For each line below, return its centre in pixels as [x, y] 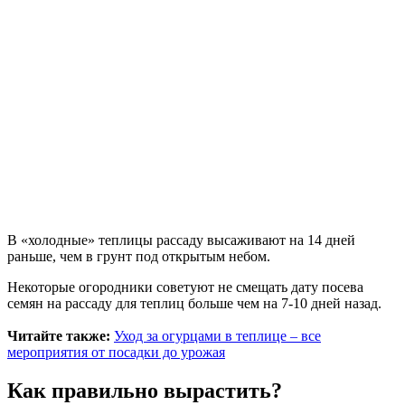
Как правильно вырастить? [145, 391]
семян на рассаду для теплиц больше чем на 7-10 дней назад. [194, 304]
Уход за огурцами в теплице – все [217, 336]
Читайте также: [59, 336]
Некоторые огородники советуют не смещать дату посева [185, 287]
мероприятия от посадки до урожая [116, 353]
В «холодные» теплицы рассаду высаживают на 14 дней [181, 240]
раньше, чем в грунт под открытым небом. [139, 257]
